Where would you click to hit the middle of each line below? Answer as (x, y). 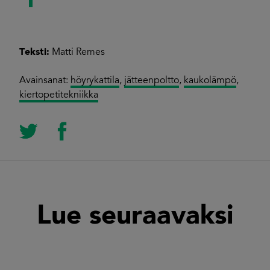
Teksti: (34, 52)
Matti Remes (77, 52)
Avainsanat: (45, 81)
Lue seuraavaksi (135, 216)
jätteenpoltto (152, 81)
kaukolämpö (210, 81)
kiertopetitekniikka (59, 95)
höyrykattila (95, 81)
